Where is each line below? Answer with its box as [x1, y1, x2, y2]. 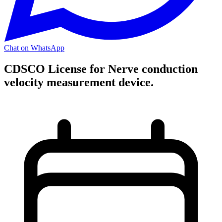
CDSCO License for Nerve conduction [4, 62, 198, 75]
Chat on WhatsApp [4, 44, 64, 52]
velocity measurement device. [4, 75, 154, 89]
